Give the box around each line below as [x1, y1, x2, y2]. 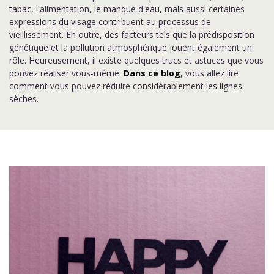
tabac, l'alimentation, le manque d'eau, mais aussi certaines [9, 3, 245, 15]
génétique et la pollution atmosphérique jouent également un [9, 42, 252, 53]
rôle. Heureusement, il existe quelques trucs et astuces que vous [9, 54, 264, 66]
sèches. [9, 93, 39, 105]
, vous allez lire [180, 67, 239, 79]
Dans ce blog [124, 67, 180, 79]
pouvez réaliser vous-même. [9, 67, 124, 79]
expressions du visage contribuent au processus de [9, 16, 211, 28]
